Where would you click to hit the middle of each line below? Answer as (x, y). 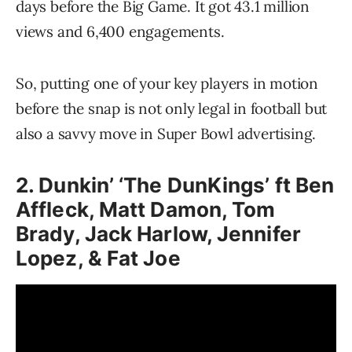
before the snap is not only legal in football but (172, 108)
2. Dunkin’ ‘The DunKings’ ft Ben (175, 185)
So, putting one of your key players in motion (167, 83)
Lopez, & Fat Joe (98, 258)
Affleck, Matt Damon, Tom (146, 209)
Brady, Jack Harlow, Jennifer (158, 233)
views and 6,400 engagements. (120, 31)
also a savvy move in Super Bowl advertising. (166, 133)
